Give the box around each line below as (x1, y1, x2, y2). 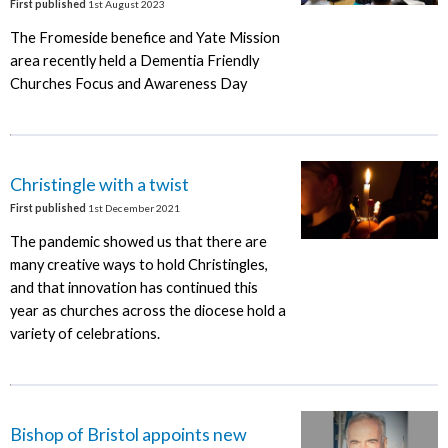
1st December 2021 (85, 202, 180, 215)
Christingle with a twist (9, 173, 189, 196)
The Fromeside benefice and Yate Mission (9, 28, 280, 46)
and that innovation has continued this (9, 278, 258, 296)
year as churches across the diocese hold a (9, 301, 286, 319)
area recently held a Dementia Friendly (9, 51, 259, 69)
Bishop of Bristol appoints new (9, 423, 247, 446)
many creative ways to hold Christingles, (9, 255, 268, 273)
